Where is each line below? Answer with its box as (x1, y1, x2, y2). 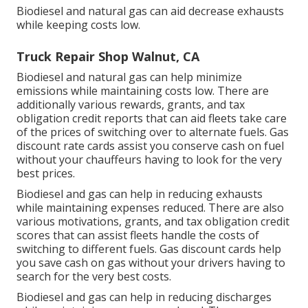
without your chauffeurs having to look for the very (16, 152, 282, 168)
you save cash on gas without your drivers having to (16, 255, 285, 271)
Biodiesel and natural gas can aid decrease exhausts (16, 3, 284, 19)
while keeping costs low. (16, 17, 140, 33)
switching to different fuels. (16, 241, 159, 257)
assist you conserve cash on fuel (115, 138, 284, 154)
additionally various (16, 97, 120, 113)
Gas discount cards (159, 241, 256, 257)
